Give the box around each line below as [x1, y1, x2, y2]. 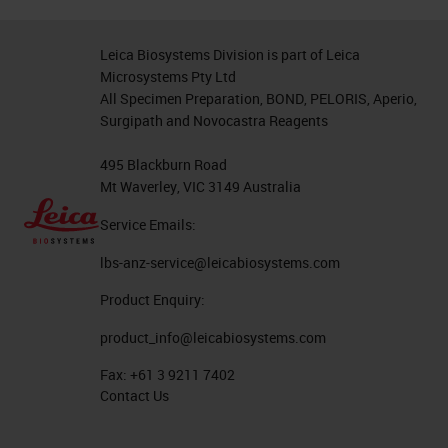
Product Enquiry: [99, 289, 205, 309]
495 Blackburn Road [99, 154, 227, 174]
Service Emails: [99, 214, 196, 234]
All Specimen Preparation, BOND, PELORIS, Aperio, [99, 88, 417, 108]
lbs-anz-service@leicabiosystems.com [99, 252, 340, 272]
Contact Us [99, 385, 169, 405]
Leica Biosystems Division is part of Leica [99, 44, 360, 64]
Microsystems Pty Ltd [99, 66, 236, 86]
